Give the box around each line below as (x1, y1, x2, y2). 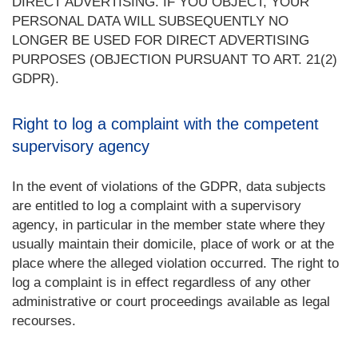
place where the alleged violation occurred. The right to (12, 256, 339, 271)
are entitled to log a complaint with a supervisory (12, 198, 301, 213)
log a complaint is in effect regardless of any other (12, 275, 311, 290)
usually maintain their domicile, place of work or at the (12, 237, 334, 252)
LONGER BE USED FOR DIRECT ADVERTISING (12, 33, 309, 48)
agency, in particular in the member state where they (12, 217, 325, 233)
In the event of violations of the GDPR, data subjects (12, 179, 326, 194)
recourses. (12, 313, 76, 328)
